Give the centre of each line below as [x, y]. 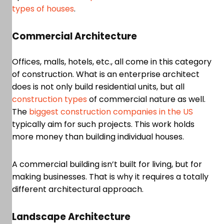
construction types [49, 99]
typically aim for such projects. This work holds [103, 124]
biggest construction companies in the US [111, 112]
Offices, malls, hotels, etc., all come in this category [112, 62]
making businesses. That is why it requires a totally [110, 177]
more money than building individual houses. [99, 137]
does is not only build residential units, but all [98, 87]
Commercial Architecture [74, 36]
